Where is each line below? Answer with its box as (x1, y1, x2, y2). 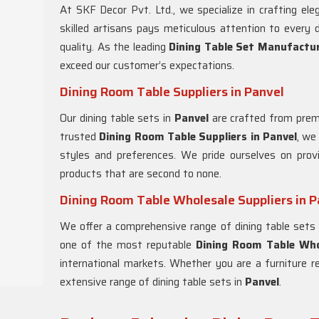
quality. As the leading (60, 38, 169, 56)
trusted (60, 128, 100, 145)
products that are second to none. (60, 165, 221, 182)
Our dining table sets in (60, 110, 174, 127)
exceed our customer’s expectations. (60, 57, 234, 74)
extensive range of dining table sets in (60, 273, 245, 291)
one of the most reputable (60, 236, 196, 253)
